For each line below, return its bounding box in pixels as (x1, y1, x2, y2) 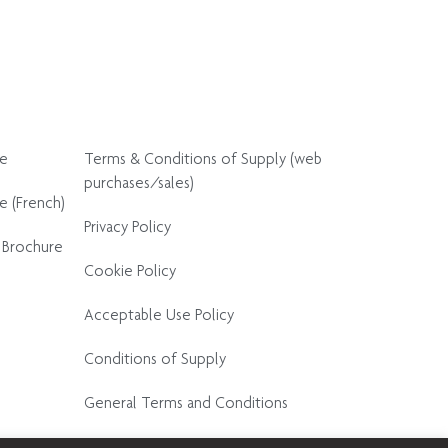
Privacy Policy (84, 217, 172, 236)
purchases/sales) (84, 173, 195, 192)
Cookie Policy (84, 261, 177, 280)
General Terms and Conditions (84, 393, 289, 412)
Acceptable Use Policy (84, 305, 235, 324)
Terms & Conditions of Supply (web (84, 149, 323, 168)
